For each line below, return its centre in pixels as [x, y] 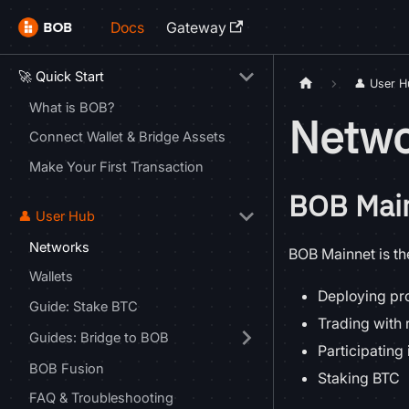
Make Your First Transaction [116, 167]
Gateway [196, 27]
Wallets [51, 277]
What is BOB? [72, 108]
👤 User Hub [57, 216]
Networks [59, 247]
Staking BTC [359, 378]
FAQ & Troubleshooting [101, 399]
